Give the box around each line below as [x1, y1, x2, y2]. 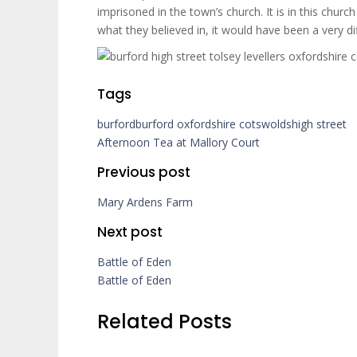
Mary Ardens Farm [97, 194, 193, 210]
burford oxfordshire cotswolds [135, 116, 292, 131]
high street [292, 116, 347, 131]
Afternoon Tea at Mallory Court [97, 135, 260, 150]
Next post [97, 222, 163, 241]
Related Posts [97, 308, 232, 335]
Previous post [97, 163, 190, 182]
